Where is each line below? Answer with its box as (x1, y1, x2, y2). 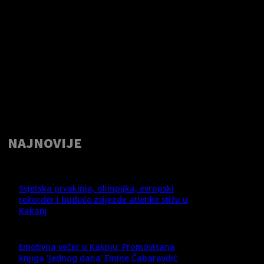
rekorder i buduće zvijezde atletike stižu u (19, 193, 188, 205)
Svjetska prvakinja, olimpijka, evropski (19, 182, 174, 194)
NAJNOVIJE (8, 133, 82, 152)
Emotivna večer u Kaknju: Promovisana (19, 240, 175, 252)
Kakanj (19, 204, 47, 216)
